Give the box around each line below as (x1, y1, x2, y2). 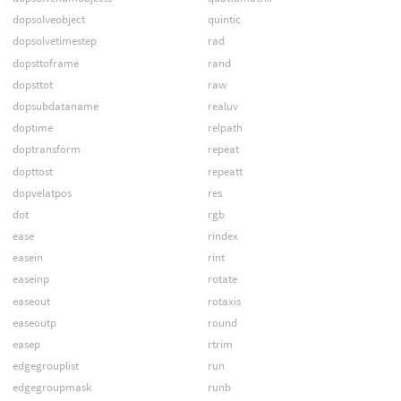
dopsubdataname (12, 98, 98, 114)
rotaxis (207, 293, 241, 309)
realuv (207, 98, 238, 114)
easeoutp (12, 314, 56, 330)
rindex (207, 228, 238, 244)
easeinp (12, 271, 49, 287)
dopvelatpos (12, 184, 72, 200)
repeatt (207, 163, 243, 179)
